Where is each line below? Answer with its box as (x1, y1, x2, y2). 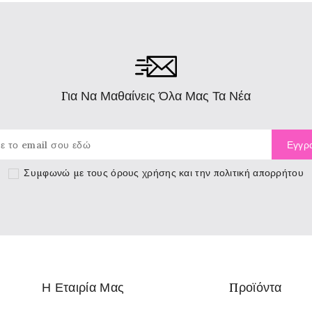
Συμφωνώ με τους (24, 166, 111, 179)
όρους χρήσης (111, 166, 176, 179)
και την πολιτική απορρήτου (175, 166, 304, 179)
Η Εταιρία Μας (42, 279, 125, 295)
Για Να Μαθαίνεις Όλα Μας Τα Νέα (61, 88, 251, 104)
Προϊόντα (229, 279, 282, 295)
